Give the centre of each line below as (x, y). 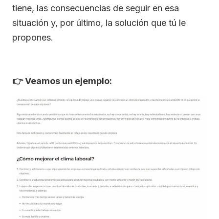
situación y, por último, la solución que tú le (99, 22)
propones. (33, 37)
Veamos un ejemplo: (67, 81)
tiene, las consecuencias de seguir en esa (96, 8)
